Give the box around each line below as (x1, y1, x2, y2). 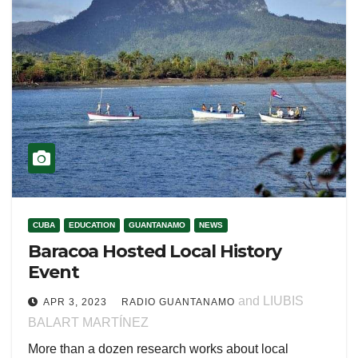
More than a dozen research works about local (28, 342, 288, 356)
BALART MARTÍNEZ (28, 316, 149, 329)
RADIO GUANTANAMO (121, 296, 235, 308)
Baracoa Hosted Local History (28, 241, 282, 262)
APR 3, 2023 (43, 296, 107, 308)
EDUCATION (69, 221, 115, 229)
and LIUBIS (235, 294, 304, 308)
